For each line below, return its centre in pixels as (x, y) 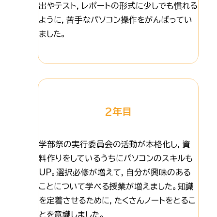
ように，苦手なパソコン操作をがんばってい (115, 20)
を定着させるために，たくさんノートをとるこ (117, 201)
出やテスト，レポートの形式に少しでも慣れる (118, 6)
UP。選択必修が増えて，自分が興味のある (115, 172)
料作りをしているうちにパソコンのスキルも (116, 158)
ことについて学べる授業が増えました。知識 (116, 186)
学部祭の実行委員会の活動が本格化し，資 (114, 144)
